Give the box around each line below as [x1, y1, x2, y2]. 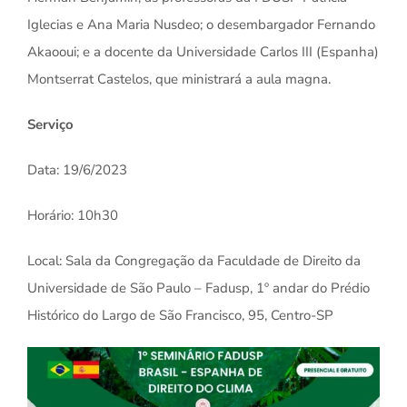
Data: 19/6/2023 [26, 161, 127, 179]
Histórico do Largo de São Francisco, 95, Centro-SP [26, 306, 333, 324]
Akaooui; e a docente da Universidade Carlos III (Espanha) [26, 43, 379, 61]
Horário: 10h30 [26, 206, 118, 224]
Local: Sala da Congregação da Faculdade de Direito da [26, 252, 361, 270]
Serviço [26, 115, 74, 134]
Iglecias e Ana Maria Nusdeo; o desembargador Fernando [26, 15, 375, 34]
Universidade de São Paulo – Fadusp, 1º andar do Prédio [26, 279, 370, 297]
